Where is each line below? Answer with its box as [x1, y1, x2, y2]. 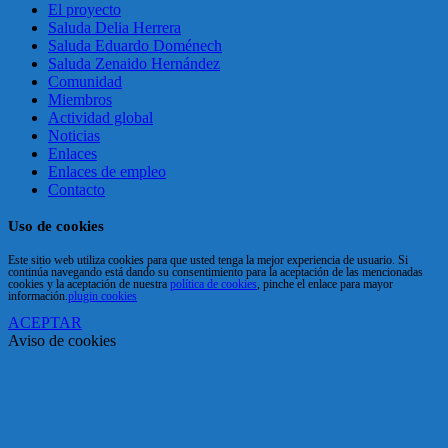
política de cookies [170, 276, 257, 291]
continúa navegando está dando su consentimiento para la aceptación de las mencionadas [8, 264, 423, 279]
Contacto [48, 180, 105, 198]
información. [8, 288, 68, 303]
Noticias [48, 126, 100, 144]
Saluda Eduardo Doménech [48, 36, 222, 54]
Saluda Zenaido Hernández [48, 54, 220, 72]
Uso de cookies [8, 217, 104, 234]
